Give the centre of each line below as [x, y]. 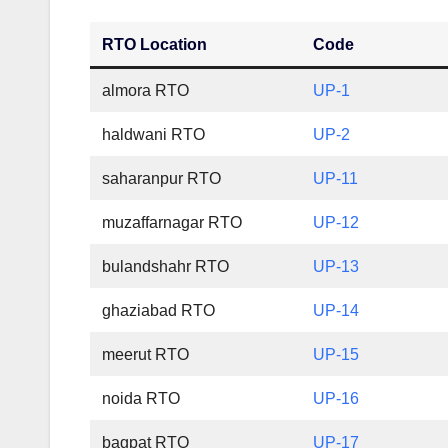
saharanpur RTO [162, 179]
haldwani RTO [154, 135]
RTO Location [157, 45]
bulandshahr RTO [166, 267]
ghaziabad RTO [159, 311]
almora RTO [146, 91]
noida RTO [141, 399]
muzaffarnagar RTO [172, 223]
